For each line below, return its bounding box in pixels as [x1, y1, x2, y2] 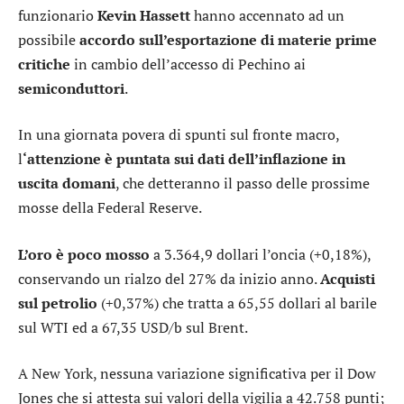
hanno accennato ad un [190, 5, 344, 25]
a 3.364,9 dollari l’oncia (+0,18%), [150, 243, 371, 264]
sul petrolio [18, 292, 97, 313]
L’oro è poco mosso [18, 243, 150, 264]
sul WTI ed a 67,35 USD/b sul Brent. [18, 317, 248, 337]
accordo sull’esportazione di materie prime [79, 29, 377, 50]
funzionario [18, 5, 97, 25]
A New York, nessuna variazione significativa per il [18, 363, 347, 384]
